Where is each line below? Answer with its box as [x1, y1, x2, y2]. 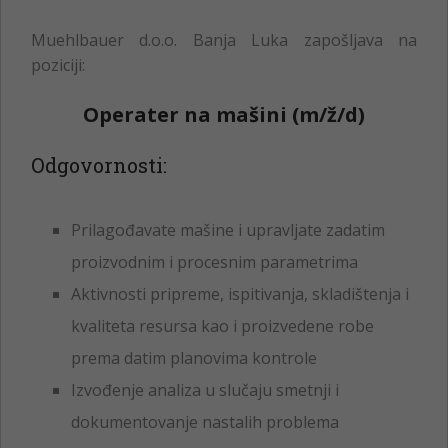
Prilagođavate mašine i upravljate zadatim [71, 218, 385, 241]
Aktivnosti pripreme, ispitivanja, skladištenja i [71, 282, 409, 305]
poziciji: [31, 53, 85, 76]
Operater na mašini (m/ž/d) [83, 100, 365, 128]
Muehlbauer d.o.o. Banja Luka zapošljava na [31, 28, 417, 51]
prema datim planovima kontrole [71, 346, 317, 369]
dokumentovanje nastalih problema [71, 410, 339, 433]
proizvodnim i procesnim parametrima [71, 250, 358, 273]
